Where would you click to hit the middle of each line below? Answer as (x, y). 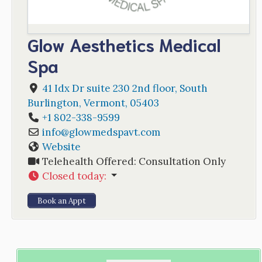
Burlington (53, 103)
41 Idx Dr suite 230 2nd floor (108, 88)
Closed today (73, 176)
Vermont (104, 103)
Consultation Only (182, 161)
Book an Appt (61, 201)
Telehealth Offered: (90, 161)
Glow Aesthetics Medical (124, 44)
